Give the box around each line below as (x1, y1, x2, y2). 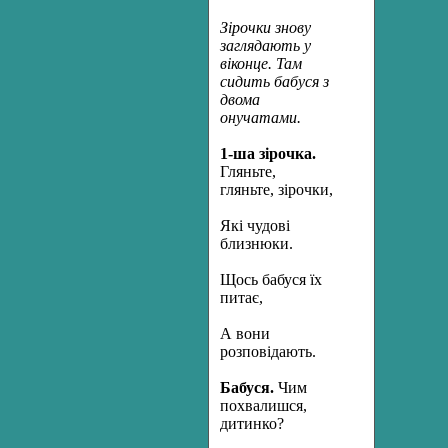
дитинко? (220, 415, 284, 432)
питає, (220, 289, 263, 306)
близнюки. (220, 235, 293, 252)
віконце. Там (220, 55, 302, 72)
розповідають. (220, 343, 316, 360)
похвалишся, (220, 397, 307, 414)
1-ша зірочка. (220, 145, 316, 162)
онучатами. (220, 109, 301, 126)
